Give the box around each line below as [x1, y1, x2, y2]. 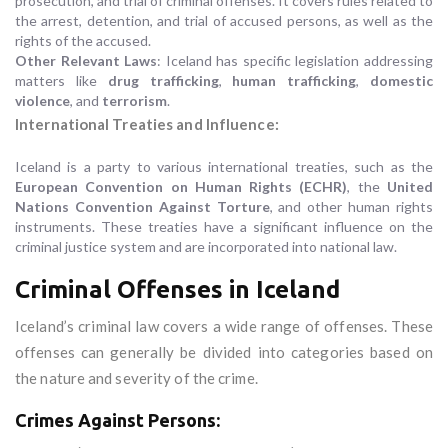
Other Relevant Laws [15, 52, 158, 70]
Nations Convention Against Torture [15, 198, 270, 216]
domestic [370, 72, 434, 90]
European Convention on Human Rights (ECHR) [15, 178, 348, 196]
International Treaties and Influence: [15, 115, 279, 134]
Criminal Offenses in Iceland [15, 276, 340, 304]
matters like [15, 72, 108, 90]
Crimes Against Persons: [15, 410, 220, 431]
